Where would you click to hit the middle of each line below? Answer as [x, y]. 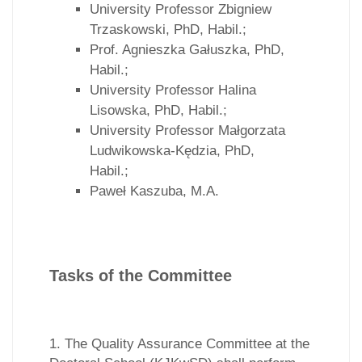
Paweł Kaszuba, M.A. [154, 191]
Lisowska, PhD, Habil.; [158, 110]
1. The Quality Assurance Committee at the [179, 343]
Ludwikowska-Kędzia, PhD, [172, 150]
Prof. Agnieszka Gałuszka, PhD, [187, 49]
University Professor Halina [173, 90]
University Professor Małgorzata [187, 130]
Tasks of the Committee [141, 275]
